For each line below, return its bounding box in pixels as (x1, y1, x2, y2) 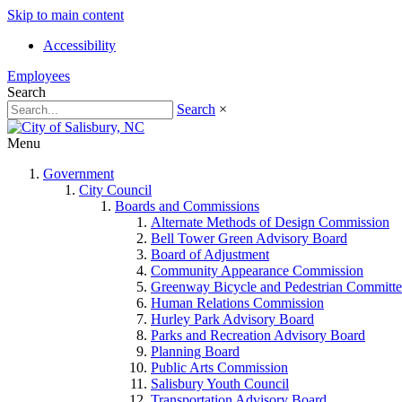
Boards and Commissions (115, 198, 259, 214)
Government (43, 166, 114, 181)
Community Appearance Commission (151, 263, 363, 278)
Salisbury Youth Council (151, 376, 289, 391)
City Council (79, 182, 152, 197)
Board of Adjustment (151, 247, 269, 262)
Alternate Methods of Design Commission (151, 214, 389, 230)
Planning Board (151, 344, 240, 359)
